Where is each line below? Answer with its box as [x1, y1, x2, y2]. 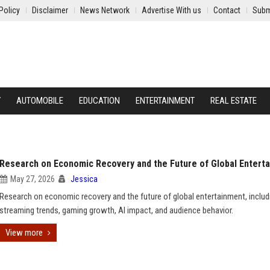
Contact [213, 5, 240, 15]
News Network [80, 5, 130, 15]
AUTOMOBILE [16, 95, 63, 106]
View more [5, 227, 43, 238]
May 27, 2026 [10, 174, 55, 184]
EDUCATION [79, 95, 120, 106]
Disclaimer [32, 5, 68, 15]
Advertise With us [142, 5, 201, 15]
